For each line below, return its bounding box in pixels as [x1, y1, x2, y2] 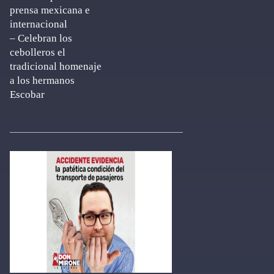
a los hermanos [10, 75, 75, 86]
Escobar [10, 89, 45, 100]
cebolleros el [10, 46, 65, 58]
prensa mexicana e [10, 4, 90, 16]
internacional [10, 18, 67, 30]
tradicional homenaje [10, 61, 102, 72]
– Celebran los [10, 32, 72, 44]
